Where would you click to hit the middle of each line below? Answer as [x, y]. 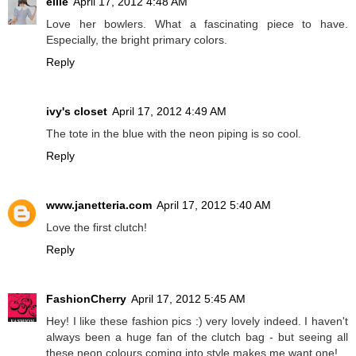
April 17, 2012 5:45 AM [188, 299]
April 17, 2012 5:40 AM [214, 205]
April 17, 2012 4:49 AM [169, 112]
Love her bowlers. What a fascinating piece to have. [197, 24]
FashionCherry [86, 299]
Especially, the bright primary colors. [137, 40]
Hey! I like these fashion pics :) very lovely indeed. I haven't [197, 321]
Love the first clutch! [97, 228]
